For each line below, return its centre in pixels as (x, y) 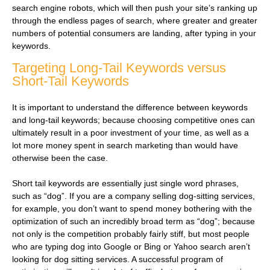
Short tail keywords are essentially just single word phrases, (125, 183)
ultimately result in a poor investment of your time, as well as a (130, 132)
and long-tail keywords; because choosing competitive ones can (133, 120)
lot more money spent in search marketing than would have (125, 145)
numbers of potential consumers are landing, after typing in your (134, 33)
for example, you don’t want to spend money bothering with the (132, 208)
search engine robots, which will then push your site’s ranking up (135, 8)
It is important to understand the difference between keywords (130, 107)
